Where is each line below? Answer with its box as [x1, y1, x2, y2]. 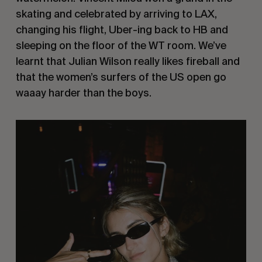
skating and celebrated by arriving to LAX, [15, 7, 217, 20]
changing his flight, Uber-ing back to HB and [15, 23, 228, 36]
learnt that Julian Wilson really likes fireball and [15, 54, 240, 67]
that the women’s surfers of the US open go [15, 70, 226, 83]
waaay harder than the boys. [15, 86, 151, 99]
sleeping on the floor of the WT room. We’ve [15, 39, 226, 51]
